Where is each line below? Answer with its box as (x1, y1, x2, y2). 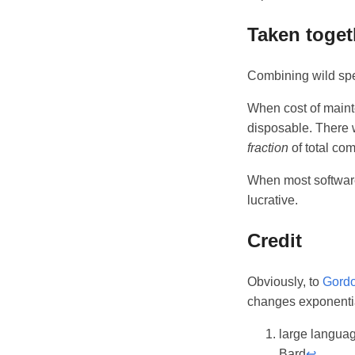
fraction (247, 140, 288, 155)
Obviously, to (247, 274, 323, 288)
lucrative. (247, 193, 298, 207)
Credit (247, 229, 302, 251)
